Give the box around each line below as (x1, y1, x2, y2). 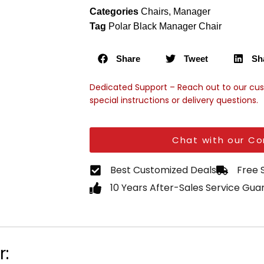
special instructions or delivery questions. (90, 94, 258, 107)
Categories (90, 6, 138, 17)
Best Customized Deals (110, 163, 216, 177)
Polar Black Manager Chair (108, 21, 222, 32)
